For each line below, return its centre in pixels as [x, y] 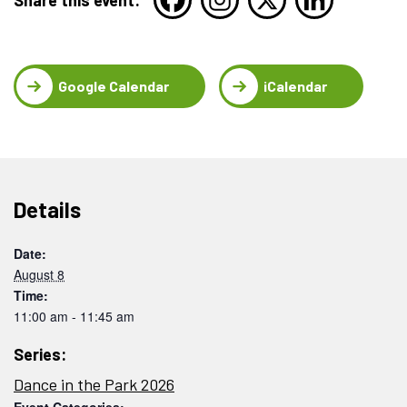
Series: [40, 354]
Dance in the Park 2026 [94, 384]
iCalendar [295, 85]
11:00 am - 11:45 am [74, 316]
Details [47, 209]
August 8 [39, 274]
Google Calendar [114, 85]
